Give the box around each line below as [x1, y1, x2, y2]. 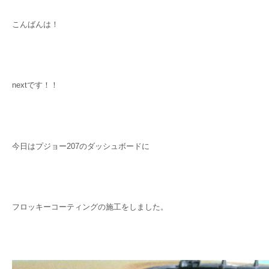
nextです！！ [12, 80, 58, 90]
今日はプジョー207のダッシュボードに [12, 141, 150, 151]
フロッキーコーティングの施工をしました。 [12, 202, 168, 211]
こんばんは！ [12, 20, 59, 29]
